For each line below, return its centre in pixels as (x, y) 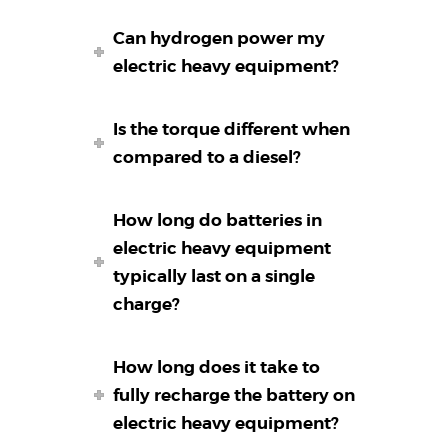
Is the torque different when (232, 129)
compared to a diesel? (207, 157)
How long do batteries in (218, 220)
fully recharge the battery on (234, 395)
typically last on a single (214, 276)
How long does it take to (217, 367)
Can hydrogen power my (219, 38)
